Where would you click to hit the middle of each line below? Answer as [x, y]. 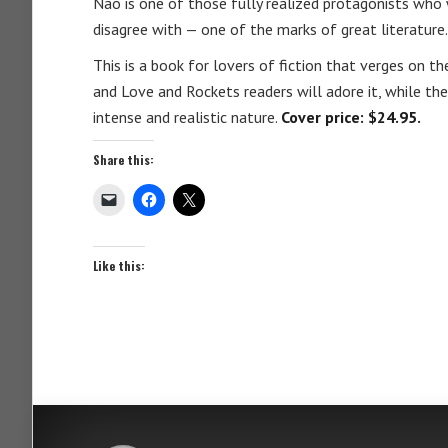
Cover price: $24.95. [351, 117]
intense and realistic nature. [187, 117]
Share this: [123, 159]
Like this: [119, 265]
